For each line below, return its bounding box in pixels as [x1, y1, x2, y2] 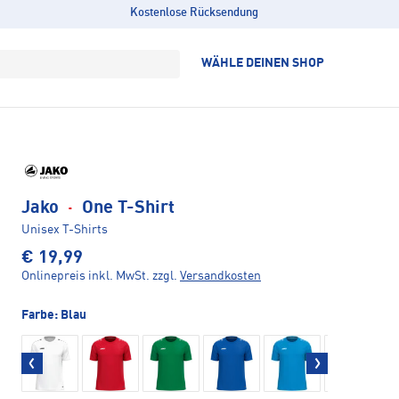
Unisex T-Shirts [21, 224, 108, 237]
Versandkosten [180, 270, 261, 283]
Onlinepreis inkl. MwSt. [21, 270, 150, 283]
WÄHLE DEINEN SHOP [201, 57, 324, 69]
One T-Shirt [77, 199, 175, 218]
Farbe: [21, 309, 61, 322]
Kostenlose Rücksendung [129, 7, 258, 19]
